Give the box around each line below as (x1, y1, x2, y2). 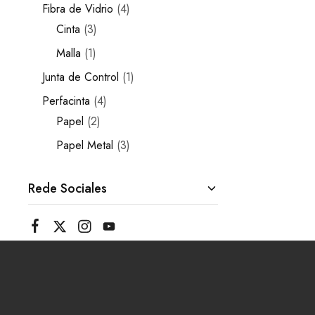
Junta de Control (42, 69, 119, 85)
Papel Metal (56, 137, 113, 153)
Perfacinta (42, 93, 90, 109)
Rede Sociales (28, 179, 107, 198)
